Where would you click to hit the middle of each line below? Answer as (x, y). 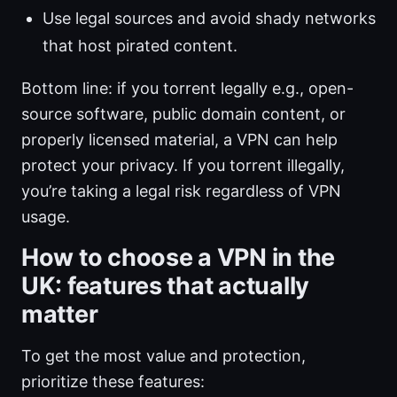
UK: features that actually (165, 286)
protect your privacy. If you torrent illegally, (183, 166)
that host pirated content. (140, 46)
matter (60, 315)
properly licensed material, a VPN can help (179, 140)
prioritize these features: (113, 382)
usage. (46, 217)
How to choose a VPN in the (178, 258)
